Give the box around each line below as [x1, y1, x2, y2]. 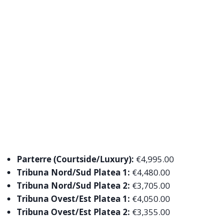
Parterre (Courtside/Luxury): [16, 153, 134, 165]
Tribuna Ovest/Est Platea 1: [16, 193, 130, 204]
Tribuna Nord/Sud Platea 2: [16, 179, 130, 191]
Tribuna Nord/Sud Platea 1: [16, 166, 130, 178]
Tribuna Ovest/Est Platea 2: [16, 206, 130, 218]
